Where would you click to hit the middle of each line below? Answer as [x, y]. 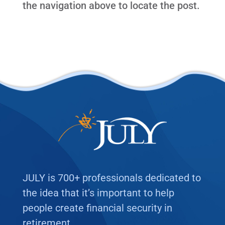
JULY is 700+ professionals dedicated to [111, 178]
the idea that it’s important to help [98, 193]
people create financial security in [97, 208]
